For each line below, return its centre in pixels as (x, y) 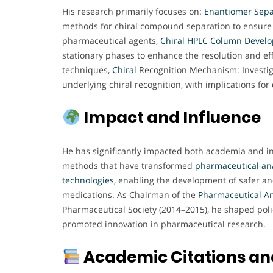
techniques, (87, 70)
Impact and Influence (170, 118)
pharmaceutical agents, (110, 41)
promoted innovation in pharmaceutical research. (164, 224)
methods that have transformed (129, 166)
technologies (88, 180)
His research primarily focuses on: (133, 12)
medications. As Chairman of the (129, 195)
